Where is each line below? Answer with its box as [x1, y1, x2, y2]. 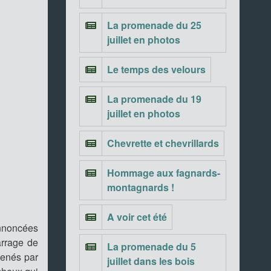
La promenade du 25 [106, 18, 201, 32]
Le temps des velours [106, 62, 206, 76]
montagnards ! [106, 180, 174, 194]
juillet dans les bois [106, 254, 195, 268]
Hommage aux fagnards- [106, 166, 220, 180]
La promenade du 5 [106, 240, 196, 253]
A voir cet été [106, 210, 167, 224]
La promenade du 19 [106, 92, 201, 106]
